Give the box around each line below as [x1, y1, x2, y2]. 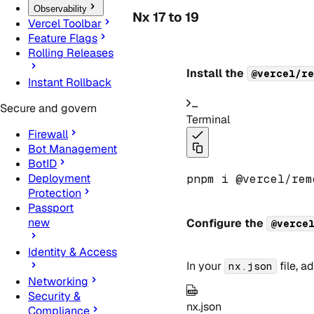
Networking [28, 274, 88, 289]
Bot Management [28, 142, 117, 157]
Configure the [186, 215, 266, 231]
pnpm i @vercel [186, 172, 285, 187]
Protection [28, 186, 81, 201]
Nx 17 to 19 [132, 8, 200, 26]
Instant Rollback [28, 75, 111, 90]
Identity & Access [28, 245, 117, 260]
